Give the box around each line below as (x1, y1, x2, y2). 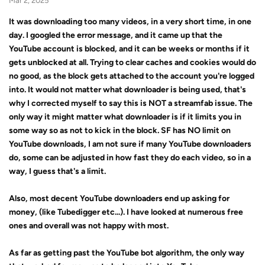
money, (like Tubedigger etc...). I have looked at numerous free (9, 207, 243, 217)
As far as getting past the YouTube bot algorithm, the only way (9, 248, 244, 258)
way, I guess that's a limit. (9, 166, 106, 176)
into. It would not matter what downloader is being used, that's (9, 85, 246, 95)
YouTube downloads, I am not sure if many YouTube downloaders (9, 139, 251, 149)
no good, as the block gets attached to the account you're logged (9, 71, 254, 81)
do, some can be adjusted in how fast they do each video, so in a (9, 153, 251, 163)
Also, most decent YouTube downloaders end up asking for (9, 193, 230, 203)
